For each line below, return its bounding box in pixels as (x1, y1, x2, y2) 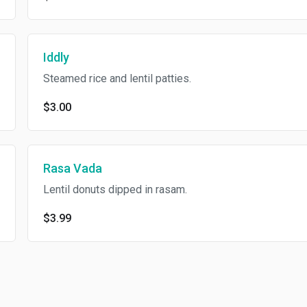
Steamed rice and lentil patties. (42, 72, 191, 85)
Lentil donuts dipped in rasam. (42, 183, 187, 196)
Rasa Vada (42, 161, 102, 175)
